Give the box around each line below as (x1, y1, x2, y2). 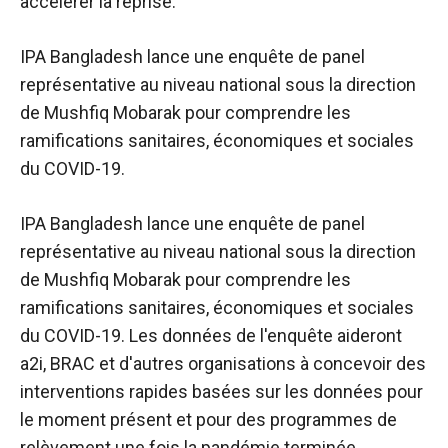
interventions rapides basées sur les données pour (20, 380, 423, 402)
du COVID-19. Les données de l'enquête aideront (20, 324, 402, 346)
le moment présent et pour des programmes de (20, 408, 397, 430)
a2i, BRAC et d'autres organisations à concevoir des (20, 352, 426, 374)
